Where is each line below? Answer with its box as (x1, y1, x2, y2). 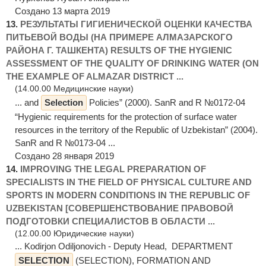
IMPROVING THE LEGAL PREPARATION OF (20, 163, 206, 174)
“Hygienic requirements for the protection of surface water (15, 111, 237, 122)
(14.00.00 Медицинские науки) (15, 84, 134, 93)
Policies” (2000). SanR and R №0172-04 (87, 97, 245, 107)
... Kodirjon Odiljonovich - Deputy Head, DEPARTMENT (15, 240, 233, 251)
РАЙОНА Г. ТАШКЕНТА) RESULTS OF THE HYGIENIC (6, 45, 232, 55)
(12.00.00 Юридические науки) (15, 229, 134, 238)
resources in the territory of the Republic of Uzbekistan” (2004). (15, 124, 258, 135)
